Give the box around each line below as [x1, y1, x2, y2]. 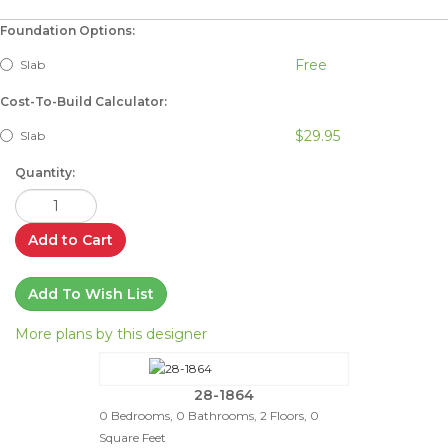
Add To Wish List [28, 284, 154, 303]
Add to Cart [28, 230, 113, 249]
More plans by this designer [15, 324, 207, 343]
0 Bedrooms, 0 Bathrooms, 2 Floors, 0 [99, 407, 319, 423]
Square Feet [99, 429, 166, 445]
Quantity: [15, 164, 75, 180]
